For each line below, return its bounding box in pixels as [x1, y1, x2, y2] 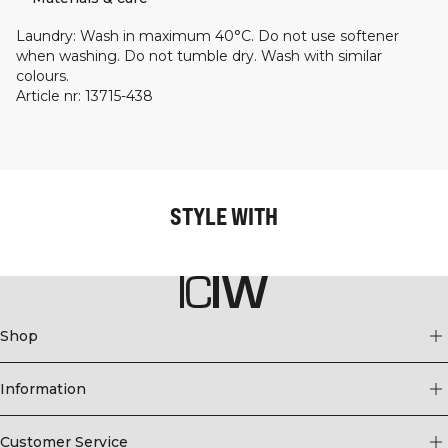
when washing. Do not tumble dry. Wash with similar [16, 46, 382, 65]
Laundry [16, 26, 73, 45]
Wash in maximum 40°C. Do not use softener [80, 26, 399, 45]
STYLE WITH [170, 200, 278, 230]
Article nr [16, 86, 78, 105]
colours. [16, 66, 69, 85]
